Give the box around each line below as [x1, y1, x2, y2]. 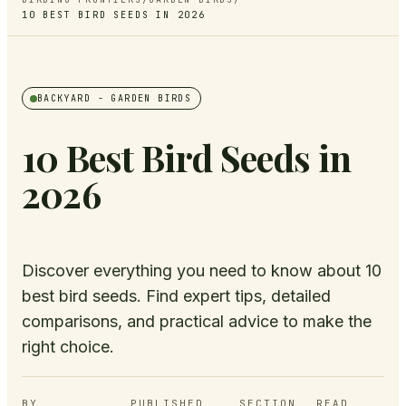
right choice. [22, 337, 114, 357]
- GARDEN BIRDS [91, 92, 192, 104]
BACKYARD [37, 92, 92, 104]
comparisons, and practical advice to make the [22, 312, 372, 332]
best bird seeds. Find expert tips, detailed [22, 286, 331, 306]
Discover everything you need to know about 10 [22, 261, 382, 281]
